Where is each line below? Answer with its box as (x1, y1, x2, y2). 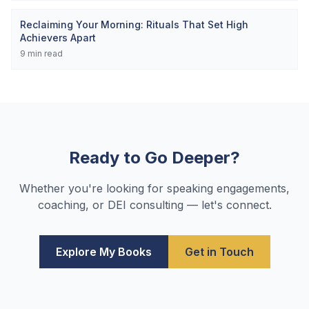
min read (26, 48, 63, 59)
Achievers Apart (20, 32, 96, 43)
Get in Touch (184, 245, 254, 259)
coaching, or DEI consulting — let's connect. (37, 198, 272, 212)
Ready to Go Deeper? (69, 148, 240, 168)
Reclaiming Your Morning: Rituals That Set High (20, 19, 248, 30)
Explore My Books (55, 245, 152, 259)
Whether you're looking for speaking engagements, (19, 181, 290, 195)
